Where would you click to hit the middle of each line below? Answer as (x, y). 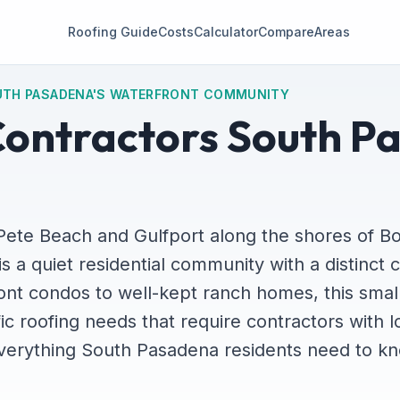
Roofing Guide (112, 32)
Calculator (225, 32)
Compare (286, 32)
